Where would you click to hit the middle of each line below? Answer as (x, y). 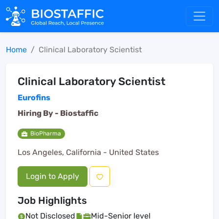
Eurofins (34, 98)
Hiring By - (39, 113)
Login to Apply (53, 176)
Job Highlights (52, 201)
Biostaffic (79, 113)
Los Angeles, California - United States (88, 153)
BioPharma (45, 133)
